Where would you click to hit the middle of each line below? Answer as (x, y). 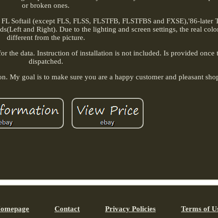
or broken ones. (46, 5)
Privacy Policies (130, 209)
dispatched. (46, 61)
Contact (67, 209)
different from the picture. (46, 37)
